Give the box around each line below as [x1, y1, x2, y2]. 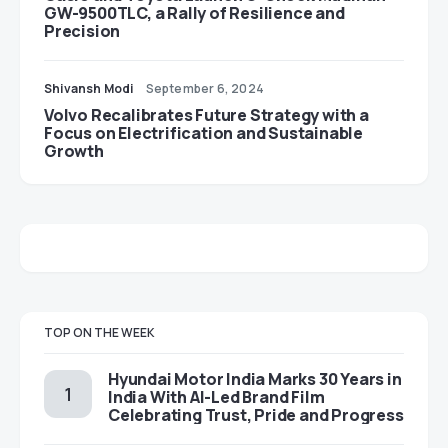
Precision [44, 20, 121, 43]
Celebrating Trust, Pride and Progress [108, 404, 404, 427]
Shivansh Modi [44, 80, 134, 98]
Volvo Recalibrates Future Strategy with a [44, 104, 369, 127]
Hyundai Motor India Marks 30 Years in [108, 368, 402, 391]
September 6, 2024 [145, 80, 264, 98]
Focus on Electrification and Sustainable [44, 122, 363, 145]
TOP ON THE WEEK [44, 324, 155, 342]
